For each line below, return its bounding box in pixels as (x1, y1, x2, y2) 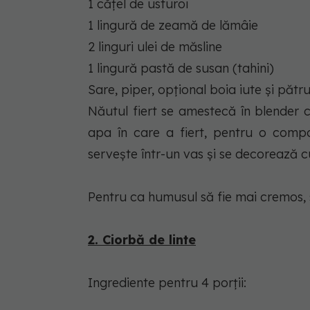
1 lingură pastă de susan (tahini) (88, 60, 274, 76)
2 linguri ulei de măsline (88, 38, 222, 55)
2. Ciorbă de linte (88, 231, 196, 248)
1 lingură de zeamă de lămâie (88, 17, 258, 33)
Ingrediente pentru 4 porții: (88, 274, 246, 291)
